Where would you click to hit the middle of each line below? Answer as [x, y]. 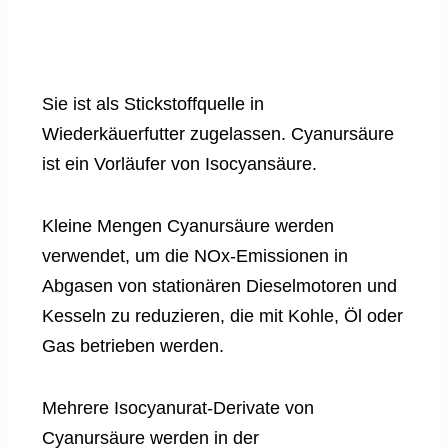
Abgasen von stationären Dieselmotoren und [219, 285]
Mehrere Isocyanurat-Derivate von [178, 407]
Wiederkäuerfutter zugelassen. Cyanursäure [218, 133]
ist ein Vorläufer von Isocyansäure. [179, 163]
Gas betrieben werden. [133, 345]
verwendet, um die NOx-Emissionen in [195, 255]
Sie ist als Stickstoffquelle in [153, 103]
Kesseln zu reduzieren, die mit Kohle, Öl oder [222, 315]
